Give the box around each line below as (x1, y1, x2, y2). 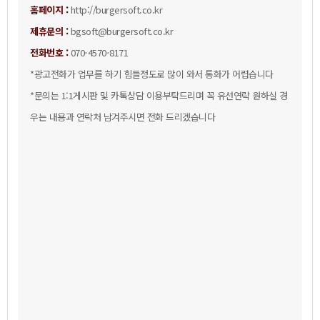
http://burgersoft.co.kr (70, 2, 162, 16)
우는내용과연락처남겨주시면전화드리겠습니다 (30, 109, 215, 124)
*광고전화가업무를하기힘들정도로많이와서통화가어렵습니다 (30, 66, 274, 81)
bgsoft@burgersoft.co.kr (68, 24, 173, 38)
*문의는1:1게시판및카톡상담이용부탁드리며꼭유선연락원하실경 (30, 88, 288, 102)
